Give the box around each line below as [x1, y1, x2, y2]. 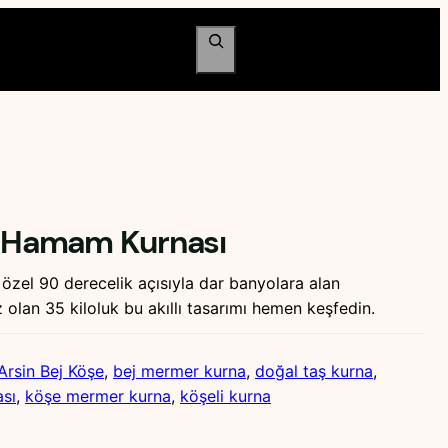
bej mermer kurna [113, 361, 246, 382]
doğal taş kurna [255, 361, 373, 382]
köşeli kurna [180, 386, 271, 407]
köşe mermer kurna [25, 386, 171, 407]
